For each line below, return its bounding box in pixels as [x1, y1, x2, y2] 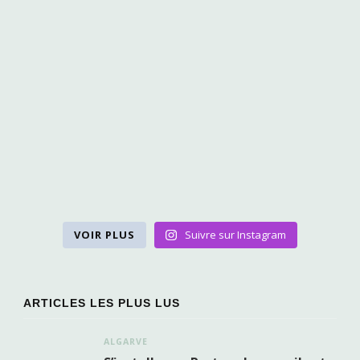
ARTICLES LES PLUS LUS [23, 297, 180, 310]
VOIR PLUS [74, 227, 136, 243]
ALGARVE [104, 336, 148, 348]
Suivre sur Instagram [184, 227, 286, 243]
